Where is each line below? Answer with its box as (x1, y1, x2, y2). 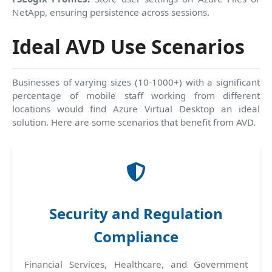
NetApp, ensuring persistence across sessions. (12, 5, 209, 18)
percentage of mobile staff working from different (12, 89, 260, 101)
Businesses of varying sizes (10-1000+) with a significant (12, 75, 260, 88)
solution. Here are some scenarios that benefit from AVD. (12, 115, 256, 128)
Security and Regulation (49, 203, 223, 223)
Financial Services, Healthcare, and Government (24, 257, 248, 270)
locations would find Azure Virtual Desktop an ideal (12, 102, 260, 115)
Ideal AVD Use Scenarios (12, 33, 245, 59)
